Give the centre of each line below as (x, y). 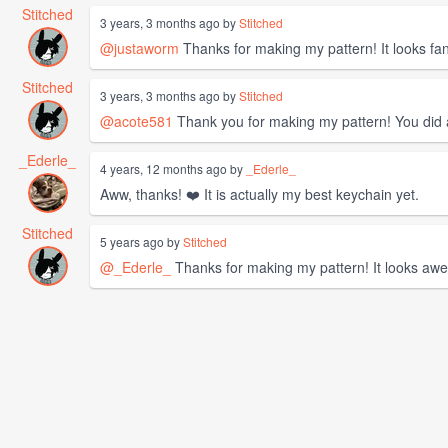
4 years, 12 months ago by (173, 169)
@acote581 (136, 121)
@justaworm (139, 48)
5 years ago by (141, 242)
